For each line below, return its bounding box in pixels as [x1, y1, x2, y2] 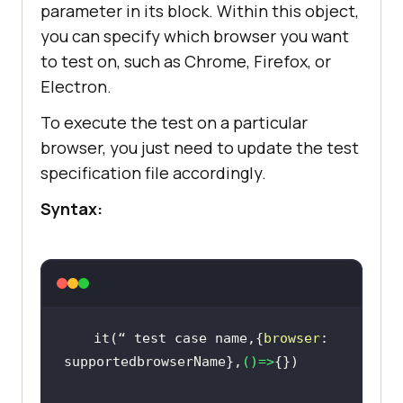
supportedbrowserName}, [63, 353, 242, 370]
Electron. [40, 75, 112, 97]
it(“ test [93, 329, 175, 346]
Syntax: [40, 197, 103, 219]
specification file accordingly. [40, 161, 266, 184]
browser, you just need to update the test [40, 136, 359, 158]
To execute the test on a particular [40, 111, 308, 133]
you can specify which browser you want [40, 24, 349, 47]
